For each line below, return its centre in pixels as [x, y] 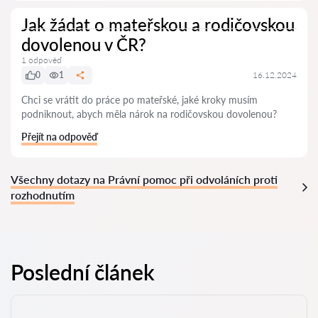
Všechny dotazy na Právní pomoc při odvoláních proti [144, 179]
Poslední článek [83, 272]
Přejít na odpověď [59, 137]
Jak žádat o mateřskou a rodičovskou [158, 24]
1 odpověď [42, 60]
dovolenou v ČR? [84, 44]
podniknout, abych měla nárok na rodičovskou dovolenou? [149, 114]
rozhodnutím [43, 195]
